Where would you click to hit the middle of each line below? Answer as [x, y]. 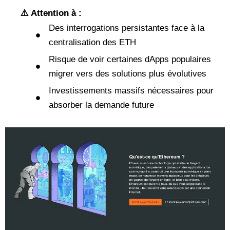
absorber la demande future [101, 105]
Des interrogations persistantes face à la [127, 28]
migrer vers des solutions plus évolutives [128, 74]
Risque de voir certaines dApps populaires [130, 60]
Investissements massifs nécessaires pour [131, 91]
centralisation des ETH [92, 43]
